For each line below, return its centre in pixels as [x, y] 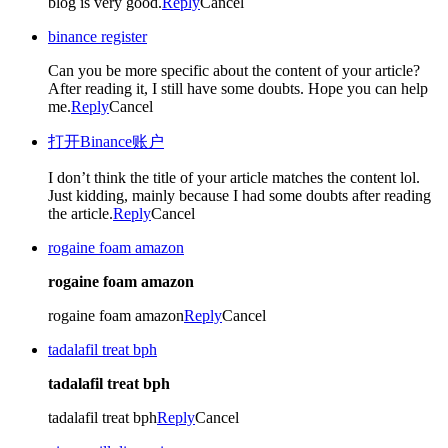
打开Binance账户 [106, 141]
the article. [80, 213]
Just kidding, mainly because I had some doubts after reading [239, 195]
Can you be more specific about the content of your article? [234, 70]
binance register [97, 36]
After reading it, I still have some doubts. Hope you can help [238, 88]
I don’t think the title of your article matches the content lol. [234, 177]
